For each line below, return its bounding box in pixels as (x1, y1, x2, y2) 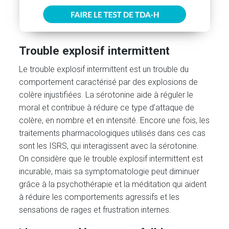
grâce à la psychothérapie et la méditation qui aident (19, 179, 207, 190)
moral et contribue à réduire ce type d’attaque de (19, 103, 195, 113)
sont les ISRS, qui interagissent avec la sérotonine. (19, 141, 199, 151)
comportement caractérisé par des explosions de (19, 77, 198, 87)
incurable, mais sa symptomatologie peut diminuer (19, 167, 200, 177)
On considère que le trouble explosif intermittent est (19, 154, 203, 164)
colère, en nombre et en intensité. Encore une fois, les (19, 116, 210, 126)
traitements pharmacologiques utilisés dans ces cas (19, 128, 206, 139)
